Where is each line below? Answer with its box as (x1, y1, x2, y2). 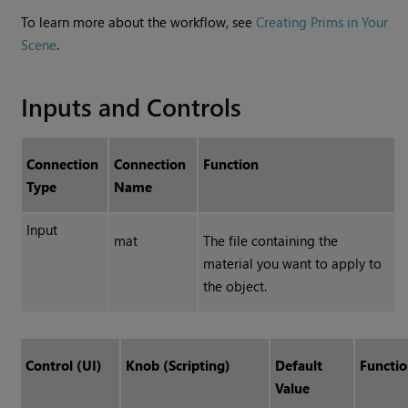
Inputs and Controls (21, 89, 242, 124)
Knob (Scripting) (126, 356, 231, 375)
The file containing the (202, 231, 338, 250)
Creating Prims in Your (256, 13, 389, 32)
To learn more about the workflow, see (21, 13, 257, 32)
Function (202, 155, 259, 174)
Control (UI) (25, 356, 103, 375)
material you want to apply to (202, 254, 382, 273)
